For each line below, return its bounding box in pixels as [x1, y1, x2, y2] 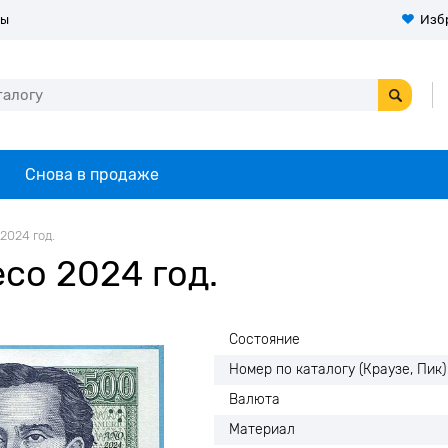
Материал [229, 421, 295, 438]
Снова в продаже [25, 165, 159, 184]
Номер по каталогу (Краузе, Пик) [229, 361, 446, 378]
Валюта [229, 391, 280, 408]
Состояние [229, 331, 300, 348]
